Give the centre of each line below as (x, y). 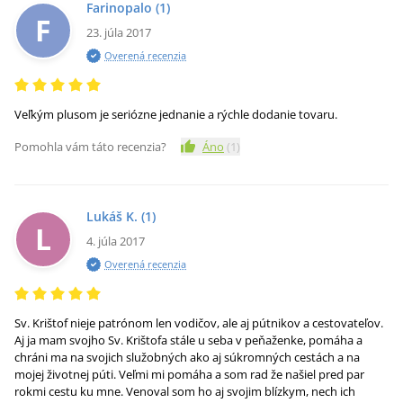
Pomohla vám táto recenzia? (90, 147)
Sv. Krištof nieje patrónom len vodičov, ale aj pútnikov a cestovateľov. (199, 323)
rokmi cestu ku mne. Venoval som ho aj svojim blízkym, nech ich (185, 391)
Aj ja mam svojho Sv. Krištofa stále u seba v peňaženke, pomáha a (188, 340)
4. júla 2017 (116, 241)
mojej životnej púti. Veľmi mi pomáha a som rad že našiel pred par (189, 374)
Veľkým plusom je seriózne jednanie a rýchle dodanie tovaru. (176, 114)
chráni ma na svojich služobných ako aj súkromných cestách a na (187, 357)
